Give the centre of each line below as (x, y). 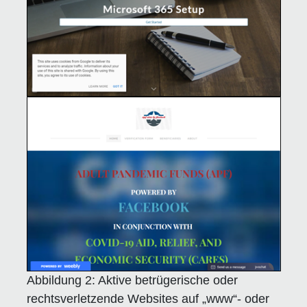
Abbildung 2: (61, 280)
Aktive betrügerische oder (166, 280)
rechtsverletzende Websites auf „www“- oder (148, 298)
